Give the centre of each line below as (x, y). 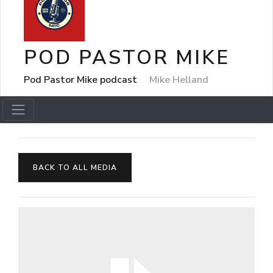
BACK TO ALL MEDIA (75, 168)
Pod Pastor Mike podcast (82, 80)
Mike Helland (179, 80)
